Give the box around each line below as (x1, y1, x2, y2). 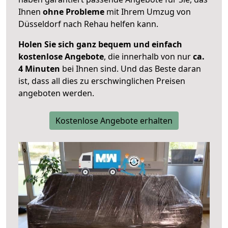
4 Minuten (18, 63, 60, 75)
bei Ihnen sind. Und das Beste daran (60, 63, 201, 75)
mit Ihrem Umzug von (104, 6, 191, 18)
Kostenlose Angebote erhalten (55, 115, 173, 127)
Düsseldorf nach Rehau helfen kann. (18, 18, 158, 30)
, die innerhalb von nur (104, 51, 193, 63)
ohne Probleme (43, 6, 104, 18)
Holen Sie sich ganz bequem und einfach (18, 39, 182, 50)
